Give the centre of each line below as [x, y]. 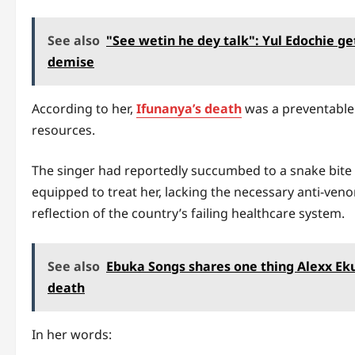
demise [71, 62]
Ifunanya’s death [189, 109]
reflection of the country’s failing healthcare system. [188, 214]
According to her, [84, 109]
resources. [63, 130]
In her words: [72, 335]
